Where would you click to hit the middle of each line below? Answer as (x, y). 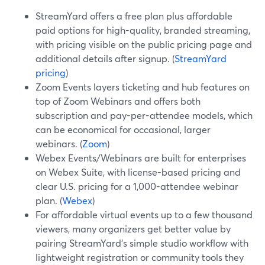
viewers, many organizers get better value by (133, 229)
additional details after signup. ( (105, 58)
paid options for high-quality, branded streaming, (143, 30)
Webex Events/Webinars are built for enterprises (141, 158)
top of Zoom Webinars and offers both (118, 101)
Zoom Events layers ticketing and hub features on (143, 87)
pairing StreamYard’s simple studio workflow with (142, 243)
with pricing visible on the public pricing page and (144, 44)
